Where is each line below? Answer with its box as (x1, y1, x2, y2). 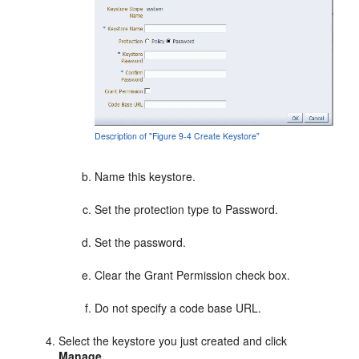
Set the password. (95, 233, 187, 250)
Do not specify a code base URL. (95, 299, 262, 316)
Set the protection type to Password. (95, 200, 279, 217)
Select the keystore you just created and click (58, 332, 288, 349)
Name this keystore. (95, 167, 196, 184)
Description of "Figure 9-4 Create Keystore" (95, 129, 260, 142)
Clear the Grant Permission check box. (95, 266, 291, 283)
